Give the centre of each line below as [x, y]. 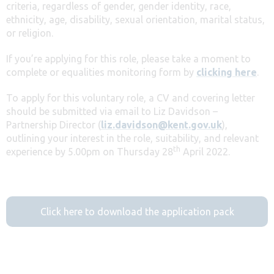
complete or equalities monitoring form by [101, 72]
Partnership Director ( [54, 124]
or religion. [30, 33]
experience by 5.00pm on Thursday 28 [90, 151]
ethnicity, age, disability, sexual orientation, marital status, [135, 19]
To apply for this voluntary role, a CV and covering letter [131, 98]
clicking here [227, 72]
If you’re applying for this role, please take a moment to [128, 58]
